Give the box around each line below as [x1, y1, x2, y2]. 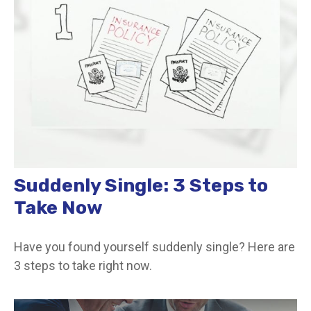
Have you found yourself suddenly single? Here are [14, 239, 295, 254]
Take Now [14, 196, 103, 219]
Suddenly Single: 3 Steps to [14, 174, 268, 196]
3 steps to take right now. [14, 258, 152, 273]
